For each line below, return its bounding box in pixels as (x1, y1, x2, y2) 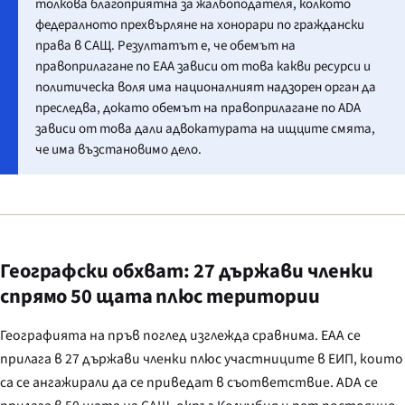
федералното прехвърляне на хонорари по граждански (35, 15, 365, 35)
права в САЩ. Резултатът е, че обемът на (35, 36, 297, 56)
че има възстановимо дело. (35, 140, 202, 160)
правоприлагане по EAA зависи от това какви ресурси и (35, 57, 372, 77)
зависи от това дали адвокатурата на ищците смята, (35, 119, 376, 139)
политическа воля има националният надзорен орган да (35, 78, 377, 98)
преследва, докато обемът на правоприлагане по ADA (35, 99, 362, 118)
